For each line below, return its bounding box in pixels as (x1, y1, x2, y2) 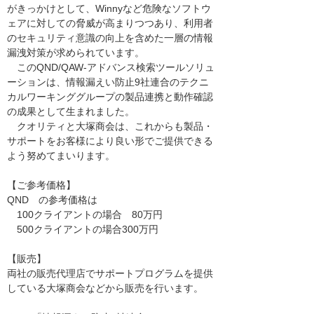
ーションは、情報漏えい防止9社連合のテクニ (7, 76, 209, 88)
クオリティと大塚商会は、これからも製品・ (7, 121, 213, 132)
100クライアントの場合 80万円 (7, 209, 163, 220)
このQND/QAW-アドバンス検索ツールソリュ (7, 62, 214, 73)
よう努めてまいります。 (7, 150, 115, 161)
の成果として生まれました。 (7, 106, 135, 117)
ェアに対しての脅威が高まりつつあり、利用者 (7, 18, 213, 29)
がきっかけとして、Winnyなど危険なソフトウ (7, 3, 211, 14)
